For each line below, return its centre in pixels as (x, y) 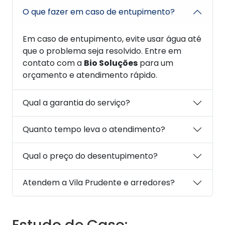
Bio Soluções (111, 63)
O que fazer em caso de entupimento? (99, 12)
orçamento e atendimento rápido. (90, 75)
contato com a (53, 63)
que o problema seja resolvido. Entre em (102, 51)
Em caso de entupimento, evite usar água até (112, 39)
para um (155, 63)
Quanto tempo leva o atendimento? (94, 130)
